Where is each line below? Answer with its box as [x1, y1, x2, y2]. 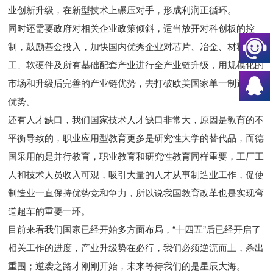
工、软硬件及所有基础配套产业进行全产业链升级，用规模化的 [8, 58, 264, 71]
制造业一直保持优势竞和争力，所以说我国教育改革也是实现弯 [8, 186, 264, 199]
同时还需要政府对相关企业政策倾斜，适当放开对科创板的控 [8, 21, 255, 35]
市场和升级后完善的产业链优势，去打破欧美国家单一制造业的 [8, 76, 264, 90]
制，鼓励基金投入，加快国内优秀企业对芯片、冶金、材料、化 [8, 40, 264, 53]
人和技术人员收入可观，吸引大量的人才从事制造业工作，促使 [8, 168, 264, 181]
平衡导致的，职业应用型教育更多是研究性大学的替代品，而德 [8, 131, 264, 144]
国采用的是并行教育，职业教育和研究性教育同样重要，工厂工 [8, 149, 264, 163]
